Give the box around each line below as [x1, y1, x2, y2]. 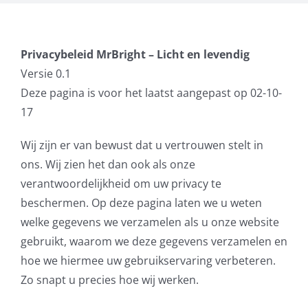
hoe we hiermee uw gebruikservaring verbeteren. [21, 253, 276, 268]
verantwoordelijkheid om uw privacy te [21, 176, 221, 191]
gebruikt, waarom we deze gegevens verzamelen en [21, 234, 287, 249]
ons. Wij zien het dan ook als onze [21, 157, 195, 172]
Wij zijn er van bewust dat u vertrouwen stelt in [21, 137, 263, 153]
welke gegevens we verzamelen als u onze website [21, 214, 279, 230]
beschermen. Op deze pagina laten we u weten [21, 195, 262, 210]
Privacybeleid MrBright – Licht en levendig [21, 47, 250, 62]
